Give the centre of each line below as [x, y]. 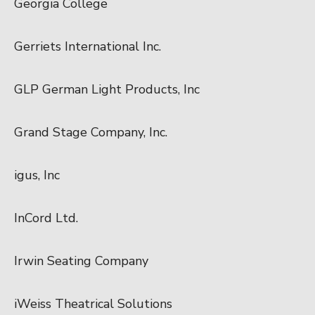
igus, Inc [37, 175]
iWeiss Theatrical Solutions [93, 303]
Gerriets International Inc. [88, 46]
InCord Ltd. [46, 218]
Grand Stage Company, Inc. [91, 132]
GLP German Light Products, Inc [107, 89]
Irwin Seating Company [81, 261]
